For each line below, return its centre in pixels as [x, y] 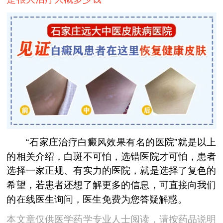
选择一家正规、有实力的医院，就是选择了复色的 [111, 171]
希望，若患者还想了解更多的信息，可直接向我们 [111, 185]
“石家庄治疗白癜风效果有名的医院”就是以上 [111, 142]
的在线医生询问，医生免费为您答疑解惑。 [97, 199]
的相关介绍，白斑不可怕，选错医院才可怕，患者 [111, 156]
